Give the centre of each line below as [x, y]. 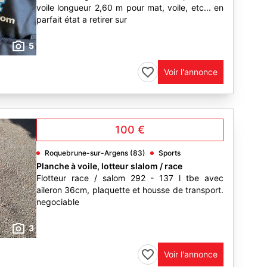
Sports [170, 153]
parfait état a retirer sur [82, 19]
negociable [58, 202]
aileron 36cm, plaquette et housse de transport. [130, 190]
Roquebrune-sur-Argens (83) [95, 153]
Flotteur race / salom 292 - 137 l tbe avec [130, 178]
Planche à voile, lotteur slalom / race [109, 166]
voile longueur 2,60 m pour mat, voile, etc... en [130, 7]
